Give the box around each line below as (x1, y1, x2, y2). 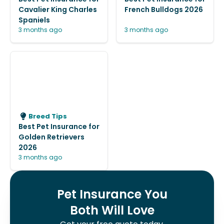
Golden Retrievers (18, 131, 84, 142)
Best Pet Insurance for (18, 121, 99, 131)
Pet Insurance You (56, 185, 167, 202)
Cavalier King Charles (18, 4, 97, 14)
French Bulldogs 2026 (124, 4, 203, 14)
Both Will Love (69, 201, 154, 218)
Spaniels (18, 14, 50, 25)
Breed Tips (28, 111, 67, 121)
